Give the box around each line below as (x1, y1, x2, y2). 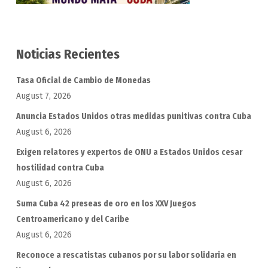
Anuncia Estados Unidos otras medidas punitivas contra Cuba (16, 111, 251, 122)
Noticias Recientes (16, 46, 120, 63)
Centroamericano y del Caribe (16, 214, 129, 225)
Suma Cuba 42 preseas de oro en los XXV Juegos (16, 199, 196, 209)
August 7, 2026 (16, 91, 71, 102)
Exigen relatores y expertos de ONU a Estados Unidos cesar (16, 147, 242, 158)
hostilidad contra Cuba (16, 163, 104, 173)
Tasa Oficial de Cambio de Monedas (16, 75, 151, 86)
